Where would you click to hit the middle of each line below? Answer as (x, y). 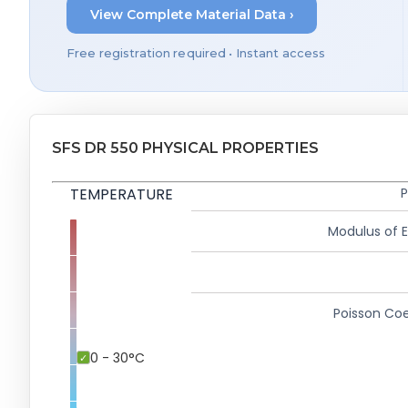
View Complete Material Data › (192, 14)
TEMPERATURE (122, 194)
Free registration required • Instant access (196, 53)
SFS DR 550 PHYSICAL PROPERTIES (185, 148)
